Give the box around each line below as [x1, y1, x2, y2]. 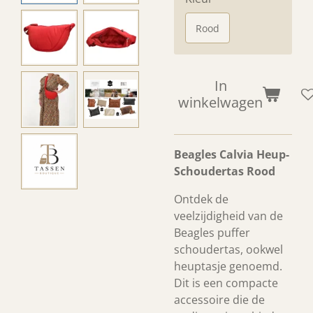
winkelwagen [178, 93, 263, 112]
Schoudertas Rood [174, 163, 275, 179]
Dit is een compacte [174, 275, 278, 291]
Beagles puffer [174, 225, 250, 240]
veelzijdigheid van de [174, 208, 283, 224]
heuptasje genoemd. [174, 259, 282, 274]
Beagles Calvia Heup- [174, 147, 289, 162]
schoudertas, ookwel [174, 242, 283, 257]
